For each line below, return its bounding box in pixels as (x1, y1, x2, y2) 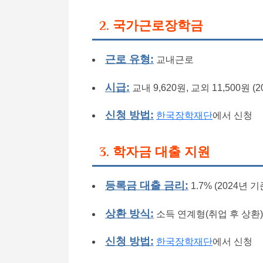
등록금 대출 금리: (105, 179, 188, 192)
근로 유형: (105, 53, 154, 66)
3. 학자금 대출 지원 (99, 144, 210, 159)
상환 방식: (105, 207, 154, 220)
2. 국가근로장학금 (99, 18, 203, 33)
